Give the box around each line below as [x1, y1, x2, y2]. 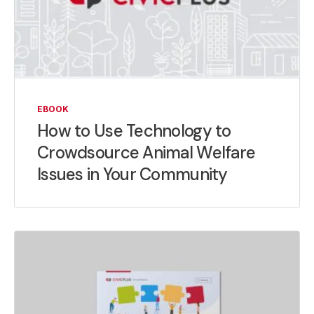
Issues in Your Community [37, 163, 228, 185]
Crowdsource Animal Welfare [37, 141, 256, 163]
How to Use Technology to [37, 119, 231, 142]
